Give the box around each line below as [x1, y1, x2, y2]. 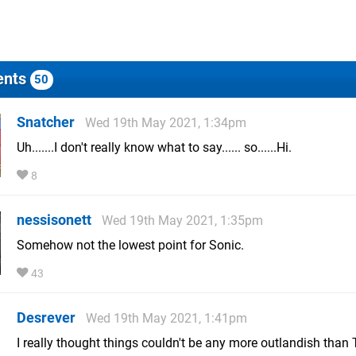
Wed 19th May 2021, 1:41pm [86, 310, 247, 326]
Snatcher [17, 113, 75, 130]
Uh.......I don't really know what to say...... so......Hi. [17, 139, 292, 155]
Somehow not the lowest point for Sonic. [17, 237, 244, 253]
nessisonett [17, 211, 91, 228]
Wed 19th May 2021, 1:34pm [85, 114, 246, 130]
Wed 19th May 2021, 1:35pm [102, 212, 263, 228]
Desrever [17, 308, 75, 326]
